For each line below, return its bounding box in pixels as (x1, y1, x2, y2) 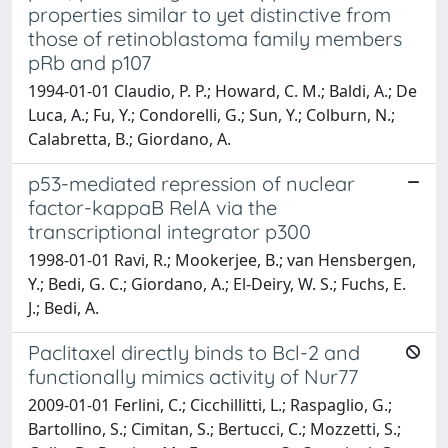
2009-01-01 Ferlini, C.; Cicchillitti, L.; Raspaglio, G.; (28, 393, 392, 416)
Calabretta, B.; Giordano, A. (28, 127, 231, 150)
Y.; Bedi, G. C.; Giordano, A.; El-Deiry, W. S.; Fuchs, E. (28, 272, 406, 295)
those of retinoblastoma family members (28, 25, 402, 51)
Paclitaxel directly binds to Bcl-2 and (28, 339, 360, 365)
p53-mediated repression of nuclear (28, 170, 355, 196)
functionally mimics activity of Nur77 (28, 363, 358, 389)
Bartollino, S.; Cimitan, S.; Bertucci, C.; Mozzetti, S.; (28, 417, 401, 440)
